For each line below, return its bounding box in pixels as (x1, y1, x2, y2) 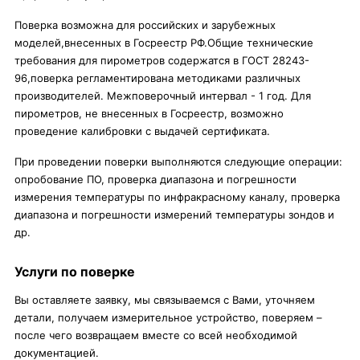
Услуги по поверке (14, 264, 135, 280)
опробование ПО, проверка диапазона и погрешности (14, 173, 297, 186)
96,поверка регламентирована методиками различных (14, 72, 301, 84)
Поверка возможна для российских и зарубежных (14, 18, 276, 31)
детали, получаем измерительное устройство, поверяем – (14, 311, 322, 324)
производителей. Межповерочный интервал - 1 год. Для (14, 89, 311, 102)
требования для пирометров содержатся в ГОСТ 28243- (14, 54, 309, 67)
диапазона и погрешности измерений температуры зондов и (14, 208, 334, 221)
